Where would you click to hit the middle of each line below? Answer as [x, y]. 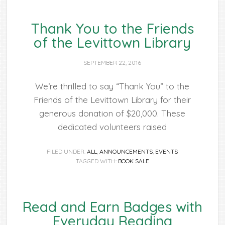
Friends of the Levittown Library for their [113, 100]
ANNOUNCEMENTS [126, 151]
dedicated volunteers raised [113, 127]
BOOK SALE [133, 161]
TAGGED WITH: [97, 161]
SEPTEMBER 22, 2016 [113, 63]
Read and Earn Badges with [112, 207]
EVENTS [167, 151]
